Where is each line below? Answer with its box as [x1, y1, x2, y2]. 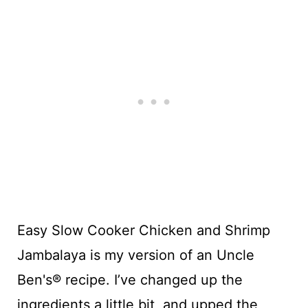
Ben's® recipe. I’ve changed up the [16, 271, 243, 288]
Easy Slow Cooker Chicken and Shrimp [16, 221, 270, 239]
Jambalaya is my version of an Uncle [16, 246, 254, 263]
